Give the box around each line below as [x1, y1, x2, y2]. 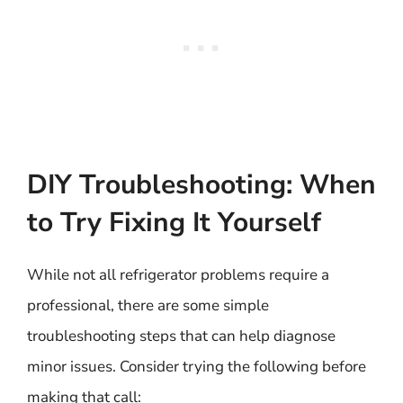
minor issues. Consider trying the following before [27, 356, 366, 377]
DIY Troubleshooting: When [27, 166, 376, 203]
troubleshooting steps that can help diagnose [27, 326, 336, 346]
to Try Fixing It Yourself [27, 204, 321, 241]
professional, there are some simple [27, 295, 269, 316]
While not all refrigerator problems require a [27, 264, 329, 285]
